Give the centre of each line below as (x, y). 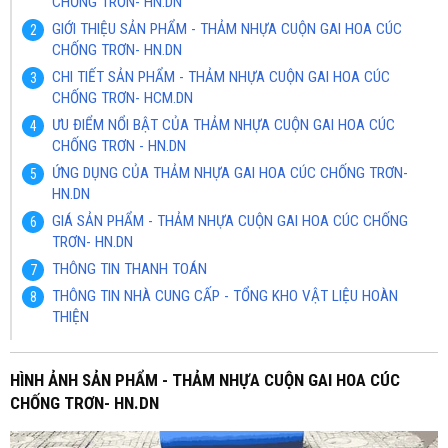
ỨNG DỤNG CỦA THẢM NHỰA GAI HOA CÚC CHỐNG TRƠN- (230, 173)
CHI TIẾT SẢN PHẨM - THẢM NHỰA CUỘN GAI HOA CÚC (221, 77)
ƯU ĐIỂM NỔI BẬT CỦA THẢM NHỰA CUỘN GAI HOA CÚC (223, 125)
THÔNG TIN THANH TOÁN (129, 269)
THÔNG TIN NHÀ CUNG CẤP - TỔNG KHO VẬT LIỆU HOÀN (225, 296)
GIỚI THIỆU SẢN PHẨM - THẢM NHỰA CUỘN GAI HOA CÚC (227, 29)
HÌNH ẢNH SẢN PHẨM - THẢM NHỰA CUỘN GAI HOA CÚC (205, 380)
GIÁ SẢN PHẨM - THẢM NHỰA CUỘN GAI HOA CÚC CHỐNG (230, 221)
